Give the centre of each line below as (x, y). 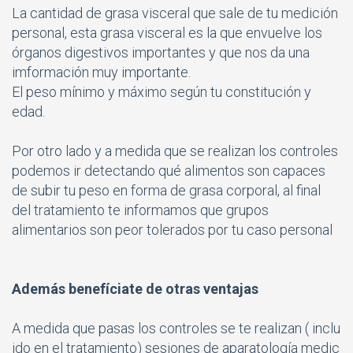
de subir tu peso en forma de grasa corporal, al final (166, 190)
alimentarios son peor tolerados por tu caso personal (172, 229)
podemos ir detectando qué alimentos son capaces (169, 170)
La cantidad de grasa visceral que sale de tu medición (175, 13)
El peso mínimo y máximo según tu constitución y (162, 91)
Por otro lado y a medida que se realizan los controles (175, 150)
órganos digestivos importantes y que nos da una (161, 52)
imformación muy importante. (101, 72)
